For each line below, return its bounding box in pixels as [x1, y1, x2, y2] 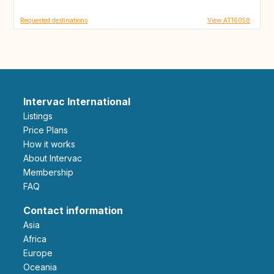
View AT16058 [207, 16, 250, 24]
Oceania [30, 261, 57, 272]
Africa [29, 233, 46, 244]
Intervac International [23, 95, 130, 108]
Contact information [23, 204, 123, 217]
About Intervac [29, 152, 82, 163]
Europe [28, 247, 53, 258]
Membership [31, 166, 73, 177]
